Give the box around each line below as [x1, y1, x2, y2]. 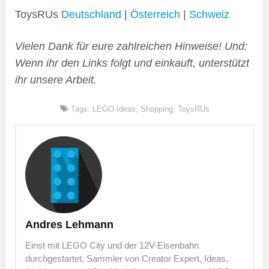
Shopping [140, 104, 173, 114]
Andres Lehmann [25, 219, 113, 231]
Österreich [130, 8, 180, 21]
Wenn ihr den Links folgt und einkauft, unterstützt [15, 57, 249, 70]
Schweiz [189, 8, 229, 21]
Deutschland [61, 8, 121, 21]
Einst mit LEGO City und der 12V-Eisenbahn [25, 240, 199, 251]
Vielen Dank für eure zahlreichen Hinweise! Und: [15, 40, 247, 53]
